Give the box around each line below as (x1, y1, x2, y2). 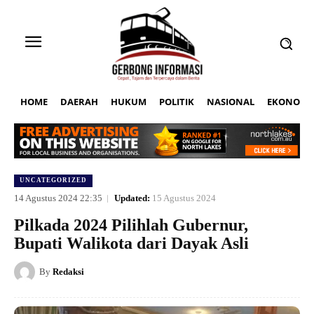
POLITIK (159, 95, 194, 108)
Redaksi (53, 266, 84, 278)
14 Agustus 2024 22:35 (14, 193, 102, 204)
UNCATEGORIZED (20, 177, 87, 184)
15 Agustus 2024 (152, 193, 216, 204)
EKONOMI (267, 95, 311, 108)
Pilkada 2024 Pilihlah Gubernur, (14, 216, 248, 235)
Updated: (114, 193, 150, 204)
